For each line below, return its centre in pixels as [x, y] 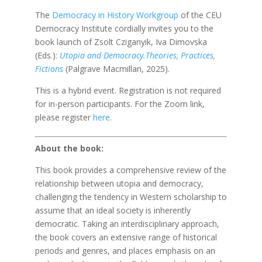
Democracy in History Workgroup [115, 15]
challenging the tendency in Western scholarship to [131, 197]
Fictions [49, 69]
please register [64, 117]
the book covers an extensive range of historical [126, 237]
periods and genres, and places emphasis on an [125, 251]
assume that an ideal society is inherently [113, 210]
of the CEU [200, 15]
